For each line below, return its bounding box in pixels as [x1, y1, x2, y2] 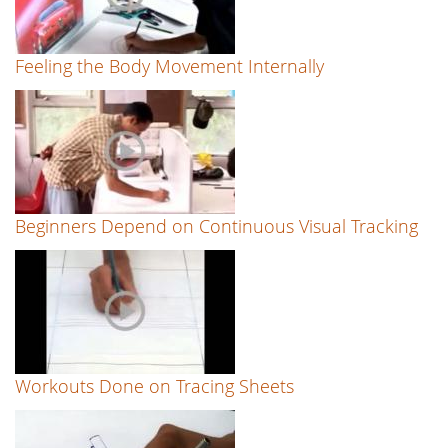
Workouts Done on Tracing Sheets [15, 374, 294, 399]
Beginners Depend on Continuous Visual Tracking [15, 214, 418, 239]
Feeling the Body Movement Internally [15, 54, 324, 79]
